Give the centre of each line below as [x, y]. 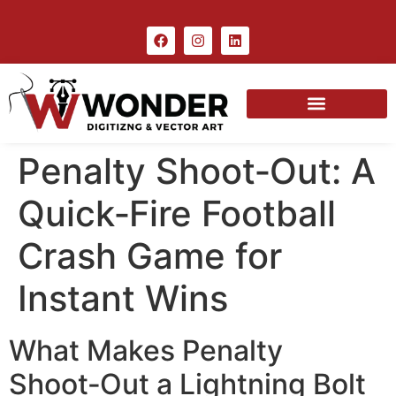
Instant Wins [123, 299]
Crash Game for [150, 256]
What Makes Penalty [146, 351]
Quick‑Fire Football [177, 214]
